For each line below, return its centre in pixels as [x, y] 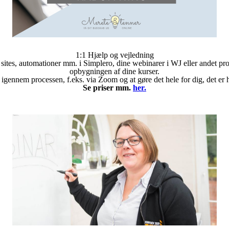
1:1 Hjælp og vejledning [114, 55]
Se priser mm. [108, 87]
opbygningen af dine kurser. [114, 71]
